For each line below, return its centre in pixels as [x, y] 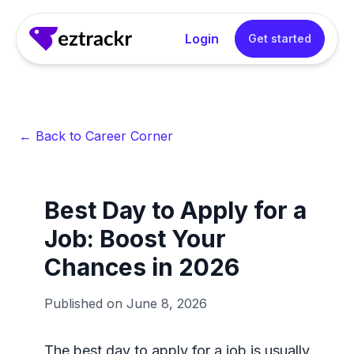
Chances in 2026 [142, 267]
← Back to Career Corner [96, 136]
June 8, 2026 [167, 303]
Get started [280, 38]
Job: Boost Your [135, 239]
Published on [83, 303]
